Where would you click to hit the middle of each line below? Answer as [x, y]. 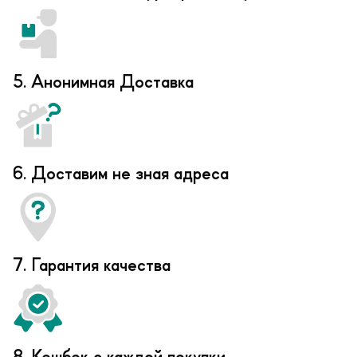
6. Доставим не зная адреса [121, 175]
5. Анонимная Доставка [103, 83]
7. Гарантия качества [92, 266]
